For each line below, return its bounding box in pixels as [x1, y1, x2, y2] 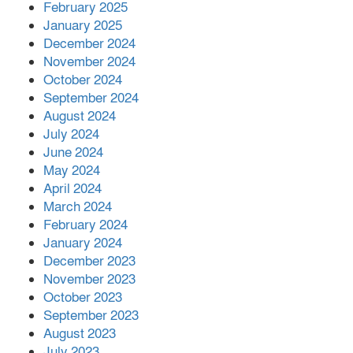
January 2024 [43, 234, 122, 252]
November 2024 [43, 53, 136, 71]
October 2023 [43, 288, 122, 307]
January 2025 [43, 17, 122, 35]
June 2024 [43, 143, 103, 162]
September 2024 [43, 89, 139, 107]
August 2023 [43, 325, 116, 343]
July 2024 [43, 125, 99, 143]
